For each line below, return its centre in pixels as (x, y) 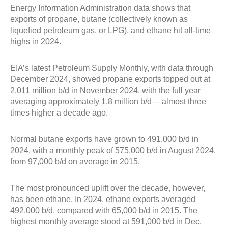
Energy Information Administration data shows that (100, 8)
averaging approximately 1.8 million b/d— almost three (108, 102)
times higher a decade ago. (59, 113)
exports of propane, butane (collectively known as (99, 19)
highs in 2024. (36, 41)
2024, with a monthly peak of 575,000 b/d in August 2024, (113, 150)
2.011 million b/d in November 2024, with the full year (105, 90)
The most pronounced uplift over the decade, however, (108, 188)
